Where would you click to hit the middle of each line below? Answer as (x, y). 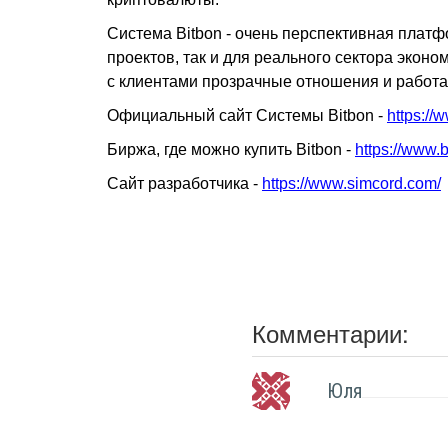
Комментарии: (330, 332)
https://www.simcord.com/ (351, 183)
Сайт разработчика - (184, 183)
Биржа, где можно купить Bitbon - (231, 149)
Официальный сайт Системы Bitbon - (247, 115)
